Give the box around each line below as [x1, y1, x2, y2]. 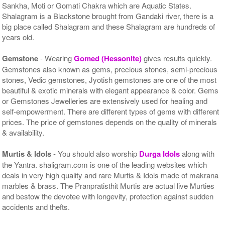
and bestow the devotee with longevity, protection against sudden [2, 190, 214, 201]
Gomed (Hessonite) [74, 52, 144, 64]
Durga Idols [139, 148, 182, 159]
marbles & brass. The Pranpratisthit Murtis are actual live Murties [2, 180, 215, 191]
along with [182, 148, 215, 159]
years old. [2, 31, 35, 42]
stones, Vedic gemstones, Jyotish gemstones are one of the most [2, 74, 217, 85]
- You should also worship [51, 148, 140, 159]
